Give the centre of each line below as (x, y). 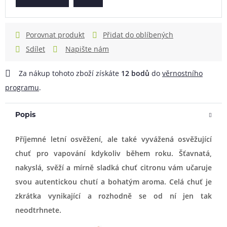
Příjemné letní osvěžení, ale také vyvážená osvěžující (113, 139)
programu (22, 87)
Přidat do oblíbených (138, 35)
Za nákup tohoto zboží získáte (69, 73)
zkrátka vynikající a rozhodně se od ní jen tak (113, 196)
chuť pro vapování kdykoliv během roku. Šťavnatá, (113, 153)
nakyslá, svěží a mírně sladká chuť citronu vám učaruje (113, 167)
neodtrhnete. (38, 210)
